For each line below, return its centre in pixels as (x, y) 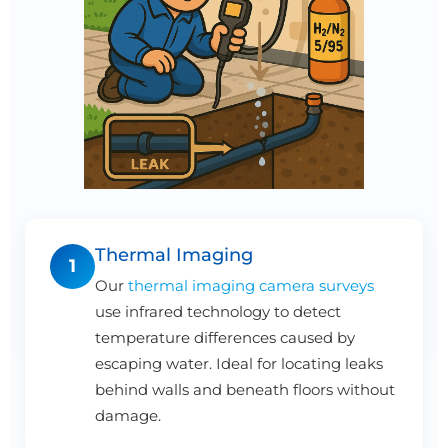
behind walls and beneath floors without (245, 389)
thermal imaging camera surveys (251, 285)
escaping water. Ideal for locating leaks (239, 363)
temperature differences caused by (225, 337)
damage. (128, 415)
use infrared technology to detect (218, 311)
